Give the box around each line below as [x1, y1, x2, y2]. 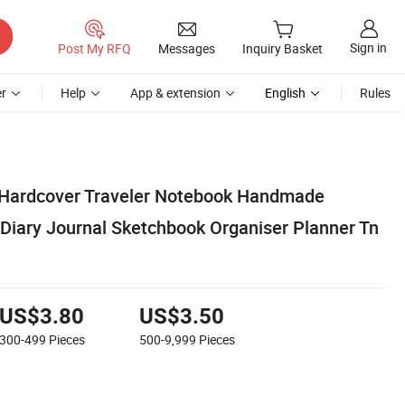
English [265, 84, 306, 101]
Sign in [350, 39, 387, 57]
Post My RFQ [58, 39, 131, 57]
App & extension [130, 84, 221, 101]
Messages [158, 39, 215, 57]
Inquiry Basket [242, 40, 323, 58]
